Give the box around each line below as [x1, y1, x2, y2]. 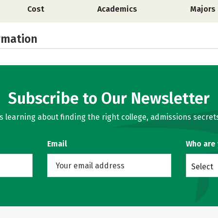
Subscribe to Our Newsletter [8, 89, 210, 108]
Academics [97, 4, 137, 14]
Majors [190, 4, 216, 14]
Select [191, 162, 213, 171]
